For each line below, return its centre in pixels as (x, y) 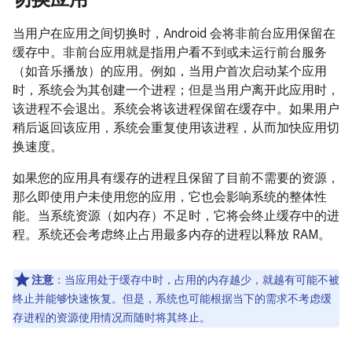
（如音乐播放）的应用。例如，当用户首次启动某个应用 (170, 71)
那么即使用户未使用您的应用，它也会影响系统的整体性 (170, 197)
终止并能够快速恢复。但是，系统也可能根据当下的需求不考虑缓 (172, 299)
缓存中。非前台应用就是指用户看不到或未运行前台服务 (170, 53)
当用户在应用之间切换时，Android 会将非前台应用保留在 (174, 34)
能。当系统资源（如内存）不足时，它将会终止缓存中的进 (176, 216)
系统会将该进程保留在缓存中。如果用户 (226, 109)
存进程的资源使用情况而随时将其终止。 (112, 317)
